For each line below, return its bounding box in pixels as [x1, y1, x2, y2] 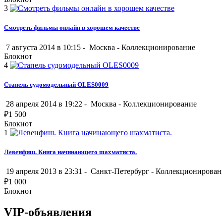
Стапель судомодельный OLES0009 [4, 80, 109, 88]
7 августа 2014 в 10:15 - [4, 43, 87, 52]
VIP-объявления [4, 206, 92, 219]
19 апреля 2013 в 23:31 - [4, 167, 89, 176]
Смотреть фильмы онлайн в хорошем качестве [4, 24, 140, 32]
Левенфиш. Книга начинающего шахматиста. [4, 148, 137, 156]
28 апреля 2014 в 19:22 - [4, 99, 89, 108]
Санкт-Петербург [89, 167, 151, 176]
